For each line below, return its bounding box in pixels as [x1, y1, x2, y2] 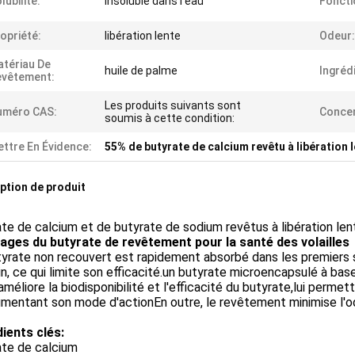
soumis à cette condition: [105, 112, 235, 124]
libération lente [105, 29, 181, 42]
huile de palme [105, 64, 177, 77]
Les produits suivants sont [105, 99, 241, 112]
